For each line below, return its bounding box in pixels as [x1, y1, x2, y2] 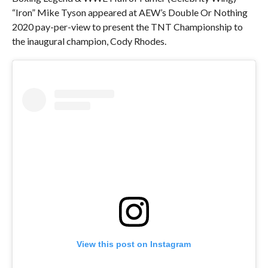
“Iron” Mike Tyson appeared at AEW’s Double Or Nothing [11, 7, 248, 18]
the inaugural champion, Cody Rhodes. [11, 35, 166, 47]
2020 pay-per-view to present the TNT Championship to [11, 21, 243, 32]
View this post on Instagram [77, 239, 191, 249]
